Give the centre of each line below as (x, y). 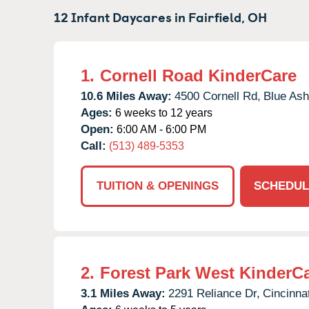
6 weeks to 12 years (162, 112)
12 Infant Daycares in (121, 16)
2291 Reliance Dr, (214, 293)
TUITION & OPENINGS (158, 186)
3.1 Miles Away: (123, 293)
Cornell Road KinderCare (198, 75)
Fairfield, (217, 16)
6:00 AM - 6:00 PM (160, 129)
